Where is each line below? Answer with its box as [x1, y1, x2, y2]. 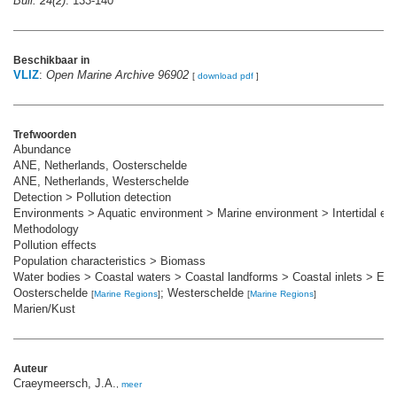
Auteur [13, 362, 48, 375]
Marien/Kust [13, 301, 75, 315]
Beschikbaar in [13, 53, 90, 66]
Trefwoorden [13, 128, 76, 141]
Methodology [13, 222, 79, 236]
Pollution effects [13, 237, 97, 252]
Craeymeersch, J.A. [13, 376, 116, 390]
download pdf [198, 70, 253, 81]
